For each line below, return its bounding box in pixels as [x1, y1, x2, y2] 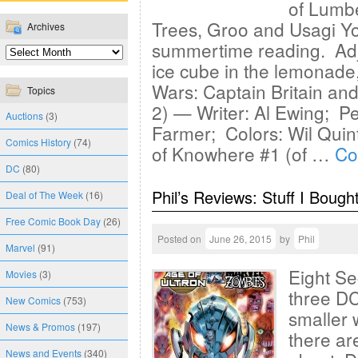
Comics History [6, 135, 71, 149]
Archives [27, 19, 65, 33]
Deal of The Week [6, 188, 83, 201]
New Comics [6, 293, 61, 307]
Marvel [6, 241, 35, 254]
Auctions [6, 109, 43, 122]
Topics [27, 83, 55, 97]
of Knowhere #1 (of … [152, 141, 335, 166]
